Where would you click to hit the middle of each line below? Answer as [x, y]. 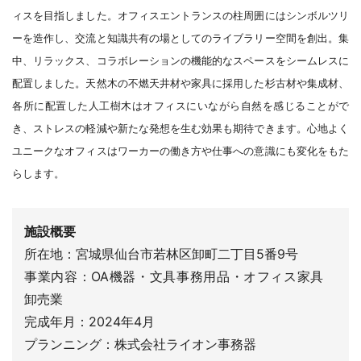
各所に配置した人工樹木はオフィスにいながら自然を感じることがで [180, 106]
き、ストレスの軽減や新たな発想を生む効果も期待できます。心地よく [180, 128]
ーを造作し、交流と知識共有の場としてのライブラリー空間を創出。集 [180, 38]
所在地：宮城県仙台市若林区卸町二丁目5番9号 [161, 254]
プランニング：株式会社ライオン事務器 [140, 344]
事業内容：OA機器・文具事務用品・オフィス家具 [180, 276]
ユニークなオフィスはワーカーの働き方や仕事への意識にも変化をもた [180, 151]
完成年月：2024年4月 [89, 322]
